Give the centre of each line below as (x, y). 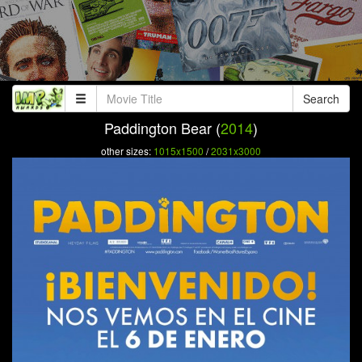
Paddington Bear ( (162, 128)
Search (321, 99)
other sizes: (127, 151)
